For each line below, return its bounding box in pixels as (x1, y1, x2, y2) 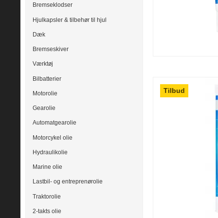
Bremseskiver (33, 46, 69, 53)
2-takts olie (33, 207, 61, 215)
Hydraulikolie (33, 148, 68, 156)
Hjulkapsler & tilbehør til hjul (33, 16, 107, 23)
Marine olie (33, 163, 62, 171)
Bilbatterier (33, 75, 61, 82)
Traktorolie (33, 193, 61, 200)
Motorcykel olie (33, 134, 73, 141)
